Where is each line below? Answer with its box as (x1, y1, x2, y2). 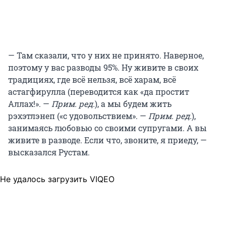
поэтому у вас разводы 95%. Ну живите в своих (8, 62, 198, 73)
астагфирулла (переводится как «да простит (8, 86, 189, 97)
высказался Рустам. (8, 146, 90, 157)
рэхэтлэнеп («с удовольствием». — (8, 110, 148, 121)
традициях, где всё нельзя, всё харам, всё (8, 74, 176, 85)
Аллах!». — (8, 98, 51, 109)
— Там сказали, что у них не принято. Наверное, (8, 49, 204, 61)
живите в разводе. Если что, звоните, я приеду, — (8, 134, 207, 145)
